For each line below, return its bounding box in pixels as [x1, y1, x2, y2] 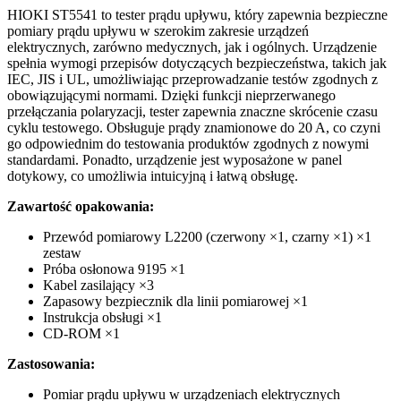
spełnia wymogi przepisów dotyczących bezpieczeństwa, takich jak [7, 55, 387, 71]
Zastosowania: [7, 355, 95, 371]
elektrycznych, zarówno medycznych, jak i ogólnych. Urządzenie [7, 38, 377, 55]
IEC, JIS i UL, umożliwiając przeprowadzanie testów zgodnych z [7, 71, 378, 87]
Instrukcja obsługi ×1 [43, 309, 162, 325]
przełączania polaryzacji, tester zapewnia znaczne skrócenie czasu [7, 103, 378, 119]
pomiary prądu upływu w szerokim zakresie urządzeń [7, 22, 309, 38]
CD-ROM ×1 [43, 325, 120, 341]
